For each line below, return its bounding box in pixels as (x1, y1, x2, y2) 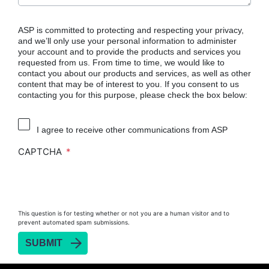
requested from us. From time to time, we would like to (18, 58, 225, 67)
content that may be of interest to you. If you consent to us (18, 79, 239, 89)
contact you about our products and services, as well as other (18, 68, 251, 78)
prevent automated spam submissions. (18, 219, 130, 226)
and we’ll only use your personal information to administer (18, 36, 237, 46)
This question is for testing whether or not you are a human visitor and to (18, 210, 229, 217)
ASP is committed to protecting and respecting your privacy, (18, 25, 244, 35)
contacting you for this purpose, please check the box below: (18, 90, 247, 100)
